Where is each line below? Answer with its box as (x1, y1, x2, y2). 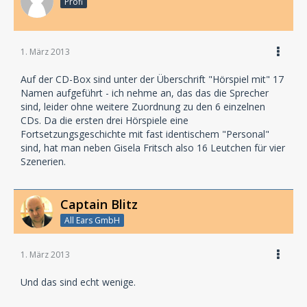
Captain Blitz (60, 196, 138, 212)
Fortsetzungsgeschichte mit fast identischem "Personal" (21, 127, 269, 140)
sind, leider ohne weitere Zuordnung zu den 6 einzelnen (21, 100, 265, 113)
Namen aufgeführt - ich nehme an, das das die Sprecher (21, 86, 269, 99)
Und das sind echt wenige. (21, 275, 136, 288)
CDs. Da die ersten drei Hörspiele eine (21, 114, 188, 127)
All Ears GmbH (64, 214, 120, 226)
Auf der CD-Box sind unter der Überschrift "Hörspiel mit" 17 (21, 73, 284, 86)
